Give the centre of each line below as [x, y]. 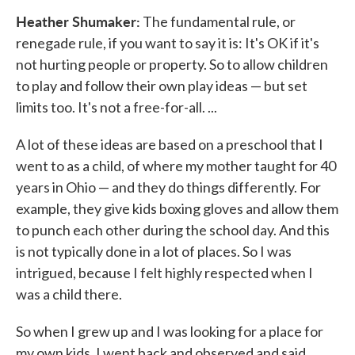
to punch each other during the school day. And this [173, 230]
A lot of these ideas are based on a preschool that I [170, 144]
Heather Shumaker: [78, 21]
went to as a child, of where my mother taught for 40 [176, 166]
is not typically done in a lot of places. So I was [154, 251]
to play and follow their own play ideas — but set [162, 86]
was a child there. [69, 294]
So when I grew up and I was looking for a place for [170, 331]
